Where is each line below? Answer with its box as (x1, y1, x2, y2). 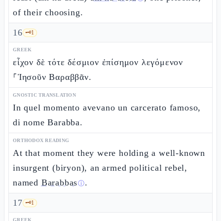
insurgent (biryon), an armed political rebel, (13, 163, 187, 173)
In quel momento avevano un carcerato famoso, (13, 103, 201, 112)
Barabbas (41, 178, 78, 187)
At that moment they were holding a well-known (13, 148, 205, 158)
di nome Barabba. (13, 117, 83, 127)
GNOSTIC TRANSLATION (13, 92, 76, 98)
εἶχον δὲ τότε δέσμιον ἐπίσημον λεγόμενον (13, 57, 183, 67)
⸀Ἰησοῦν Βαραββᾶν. (13, 72, 92, 82)
